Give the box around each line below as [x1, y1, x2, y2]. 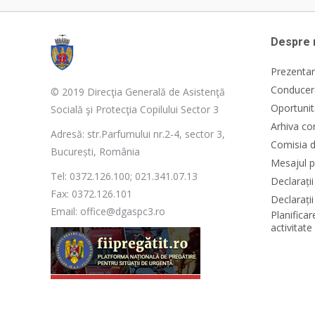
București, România [51, 144, 140, 158]
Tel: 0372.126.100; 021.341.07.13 [51, 169, 198, 183]
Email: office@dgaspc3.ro [51, 204, 165, 218]
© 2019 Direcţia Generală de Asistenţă [51, 84, 225, 98]
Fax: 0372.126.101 [51, 186, 132, 200]
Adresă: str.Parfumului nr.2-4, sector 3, [51, 127, 225, 141]
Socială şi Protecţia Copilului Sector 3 [51, 102, 219, 116]
